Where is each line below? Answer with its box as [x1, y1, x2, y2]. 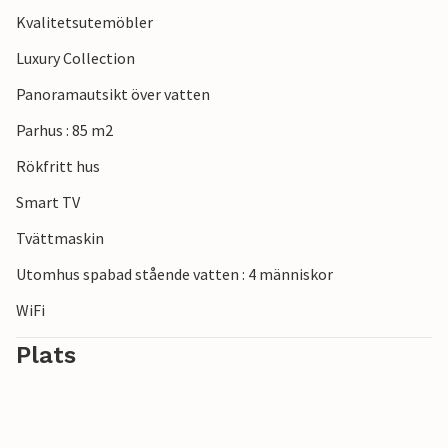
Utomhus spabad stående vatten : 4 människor [16, 264, 333, 285]
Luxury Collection [16, 48, 135, 69]
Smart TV [16, 192, 80, 213]
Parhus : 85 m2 [16, 120, 113, 141]
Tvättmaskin [16, 228, 104, 249]
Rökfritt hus [16, 156, 100, 177]
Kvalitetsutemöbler [16, 12, 153, 33]
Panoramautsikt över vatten [16, 84, 210, 105]
